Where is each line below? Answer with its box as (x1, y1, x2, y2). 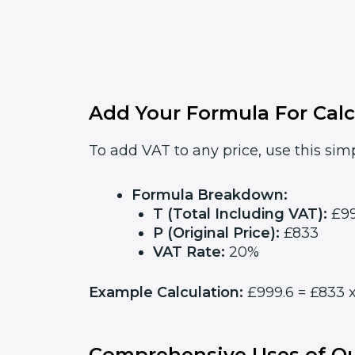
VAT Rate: (153, 242, 225, 261)
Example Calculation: (89, 283, 243, 301)
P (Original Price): (153, 223, 280, 242)
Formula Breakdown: (132, 185, 288, 204)
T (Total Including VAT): (153, 204, 327, 223)
